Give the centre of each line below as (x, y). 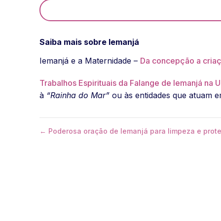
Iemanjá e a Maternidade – (90, 61)
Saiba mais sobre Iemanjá (89, 42)
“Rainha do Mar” (78, 95)
